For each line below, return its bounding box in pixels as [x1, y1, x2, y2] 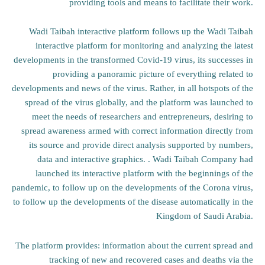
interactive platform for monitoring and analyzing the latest [35, 41, 253, 51]
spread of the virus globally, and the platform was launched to [25, 98, 253, 108]
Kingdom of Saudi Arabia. [156, 211, 253, 221]
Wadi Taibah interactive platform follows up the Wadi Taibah [29, 27, 253, 37]
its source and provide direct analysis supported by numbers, [29, 140, 253, 150]
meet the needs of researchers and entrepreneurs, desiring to [32, 112, 253, 122]
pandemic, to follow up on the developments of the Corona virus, [12, 183, 253, 193]
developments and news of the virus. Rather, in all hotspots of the [12, 83, 253, 93]
